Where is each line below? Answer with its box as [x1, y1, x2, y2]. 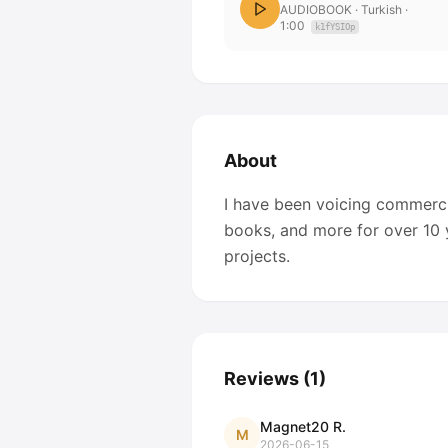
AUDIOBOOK [280, 2, 352, 17]
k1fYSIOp [315, 22, 355, 32]
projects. [224, 246, 290, 266]
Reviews [224, 368, 299, 389]
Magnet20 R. [260, 418, 346, 435]
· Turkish [352, 2, 402, 17]
